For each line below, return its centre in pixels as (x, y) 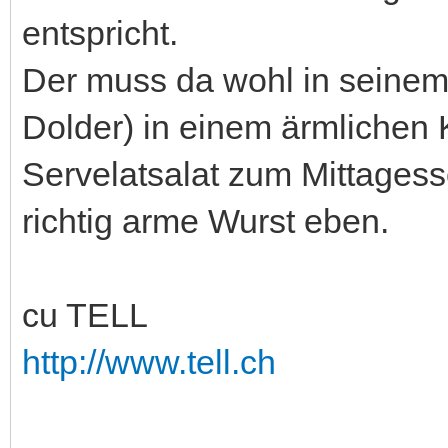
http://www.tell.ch (149, 361)
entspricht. (100, 32)
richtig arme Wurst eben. (205, 220)
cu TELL (85, 314)
